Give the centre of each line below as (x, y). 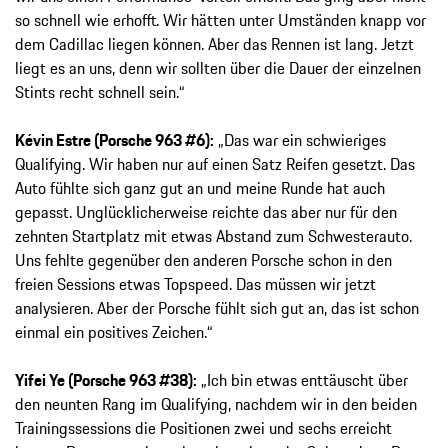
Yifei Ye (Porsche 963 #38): (106, 380)
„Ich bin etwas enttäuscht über (302, 380)
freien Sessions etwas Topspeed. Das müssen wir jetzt (195, 284)
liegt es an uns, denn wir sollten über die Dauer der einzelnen (218, 68)
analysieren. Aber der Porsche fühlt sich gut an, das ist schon (217, 308)
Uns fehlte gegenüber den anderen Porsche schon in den (203, 260)
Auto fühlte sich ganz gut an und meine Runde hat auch (200, 188)
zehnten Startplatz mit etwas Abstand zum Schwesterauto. (213, 236)
